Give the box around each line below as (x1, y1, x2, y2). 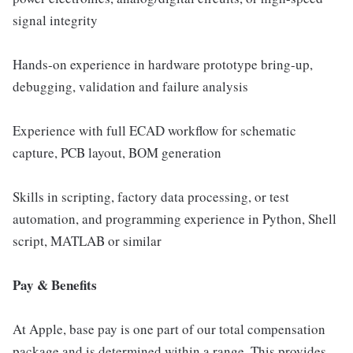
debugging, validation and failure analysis (13, 77, 248, 95)
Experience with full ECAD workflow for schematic (13, 121, 296, 139)
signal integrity (13, 11, 98, 29)
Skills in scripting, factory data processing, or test (13, 188, 289, 206)
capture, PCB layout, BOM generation (13, 143, 221, 162)
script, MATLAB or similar (13, 232, 162, 250)
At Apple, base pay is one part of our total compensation (13, 320, 325, 338)
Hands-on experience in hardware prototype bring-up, (13, 55, 313, 73)
